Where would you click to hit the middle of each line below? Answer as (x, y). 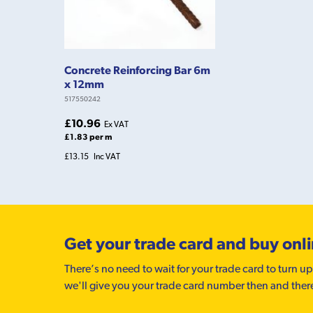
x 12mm (84, 83)
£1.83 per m (88, 136)
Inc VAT (107, 156)
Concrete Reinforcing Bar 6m (137, 70)
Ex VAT (116, 124)
